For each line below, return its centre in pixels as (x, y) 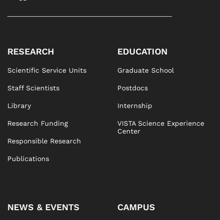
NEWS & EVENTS (43, 207)
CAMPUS (136, 207)
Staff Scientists (33, 88)
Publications (28, 159)
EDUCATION (142, 51)
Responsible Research (44, 141)
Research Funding (38, 123)
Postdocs (133, 88)
